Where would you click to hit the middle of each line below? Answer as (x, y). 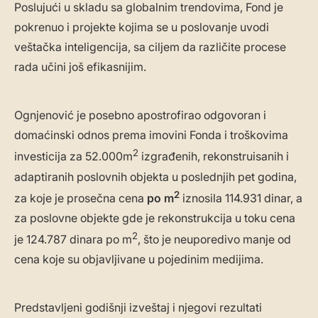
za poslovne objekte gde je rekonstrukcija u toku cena (155, 218)
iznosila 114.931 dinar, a (242, 198)
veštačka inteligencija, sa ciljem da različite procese (150, 47)
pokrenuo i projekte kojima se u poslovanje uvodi (142, 27)
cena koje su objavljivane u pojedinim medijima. (139, 259)
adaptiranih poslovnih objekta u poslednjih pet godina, (155, 176)
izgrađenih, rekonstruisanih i (214, 157)
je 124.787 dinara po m (73, 240)
